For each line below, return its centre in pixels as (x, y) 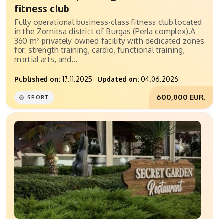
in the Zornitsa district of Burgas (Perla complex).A (105, 32)
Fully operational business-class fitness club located (108, 22)
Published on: (37, 79)
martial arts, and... (46, 59)
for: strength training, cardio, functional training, (100, 50)
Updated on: (118, 79)
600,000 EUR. (181, 97)
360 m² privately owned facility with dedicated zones (109, 41)
